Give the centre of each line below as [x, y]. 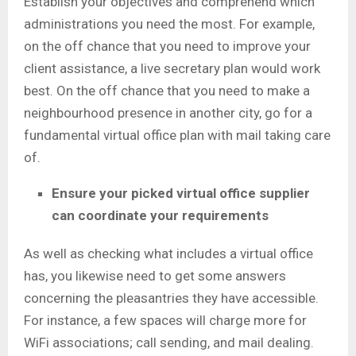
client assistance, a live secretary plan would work [172, 68]
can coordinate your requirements [160, 215]
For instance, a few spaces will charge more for [165, 320]
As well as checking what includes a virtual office [168, 253]
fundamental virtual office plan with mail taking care [177, 135]
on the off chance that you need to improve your [167, 46]
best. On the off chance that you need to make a [167, 90]
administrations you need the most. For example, [169, 23]
